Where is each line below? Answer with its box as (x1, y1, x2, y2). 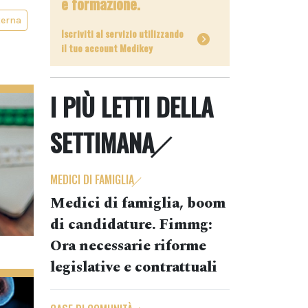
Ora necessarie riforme (50, 235, 206, 257)
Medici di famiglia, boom (50, 192, 225, 214)
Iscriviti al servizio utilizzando (61, 26, 184, 41)
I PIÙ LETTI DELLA (50, 89, 213, 124)
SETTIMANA (50, 124, 154, 160)
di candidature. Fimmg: (50, 214, 212, 236)
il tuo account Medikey (61, 41, 153, 55)
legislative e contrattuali (50, 256, 217, 278)
